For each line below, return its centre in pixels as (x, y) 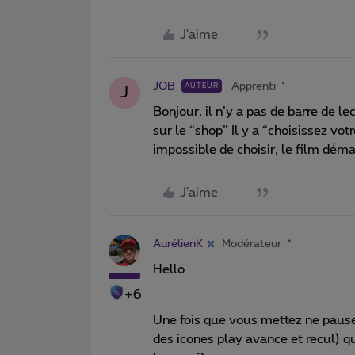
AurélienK (178, 244)
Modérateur (252, 244)
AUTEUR (202, 86)
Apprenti (254, 86)
